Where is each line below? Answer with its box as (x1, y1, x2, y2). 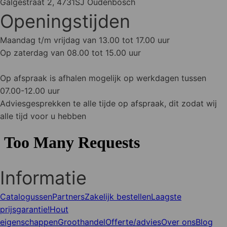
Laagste (151, 191, 181, 202)
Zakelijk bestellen (85, 191, 151, 202)
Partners (52, 191, 85, 202)
